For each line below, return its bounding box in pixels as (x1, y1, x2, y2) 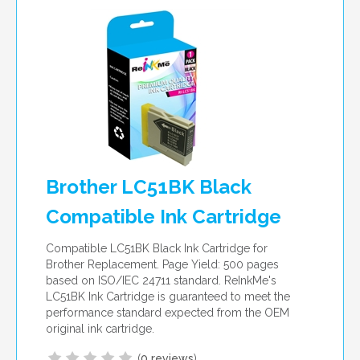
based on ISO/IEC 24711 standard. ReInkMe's (46, 274, 276, 287)
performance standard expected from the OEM (46, 306, 289, 319)
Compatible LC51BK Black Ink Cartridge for (46, 242, 268, 255)
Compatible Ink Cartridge (46, 205, 281, 228)
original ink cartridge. (46, 322, 154, 335)
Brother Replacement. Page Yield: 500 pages (46, 258, 279, 271)
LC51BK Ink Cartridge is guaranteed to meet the (46, 290, 290, 303)
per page (302, 13, 344, 27)
